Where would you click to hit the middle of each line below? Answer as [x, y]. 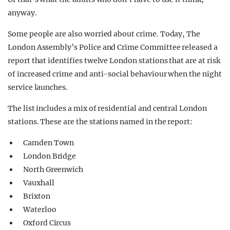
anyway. [22, 13]
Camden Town [49, 143]
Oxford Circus [47, 223]
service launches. [38, 87]
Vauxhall [39, 183]
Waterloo [40, 209]
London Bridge [50, 156]
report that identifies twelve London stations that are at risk [114, 61]
